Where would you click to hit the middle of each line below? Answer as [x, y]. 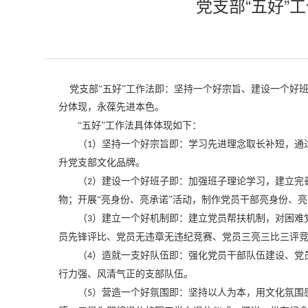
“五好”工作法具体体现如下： [130, 125]
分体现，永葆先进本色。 [111, 107]
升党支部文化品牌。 [102, 163]
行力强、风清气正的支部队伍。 [126, 274]
